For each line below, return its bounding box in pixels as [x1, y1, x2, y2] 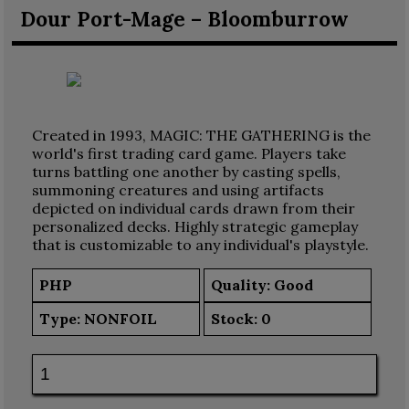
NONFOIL [84, 309, 158, 329]
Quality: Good [211, 276, 314, 295]
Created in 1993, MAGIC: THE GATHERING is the [31, 125, 371, 144]
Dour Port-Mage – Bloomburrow [19, 5, 349, 33]
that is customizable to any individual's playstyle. [31, 235, 369, 254]
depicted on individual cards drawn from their [31, 198, 355, 217]
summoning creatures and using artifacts [31, 180, 324, 199]
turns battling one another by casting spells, [31, 162, 341, 181]
